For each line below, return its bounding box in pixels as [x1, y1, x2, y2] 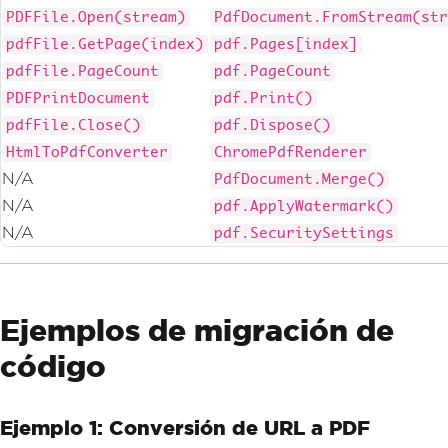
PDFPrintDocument [6, 90, 150, 106]
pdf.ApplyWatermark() [214, 198, 394, 214]
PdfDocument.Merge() [214, 171, 385, 187]
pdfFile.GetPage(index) [6, 36, 204, 52]
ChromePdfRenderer [214, 144, 367, 160]
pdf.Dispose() [214, 117, 331, 133]
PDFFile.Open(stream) [6, 9, 186, 25]
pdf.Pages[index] [214, 36, 358, 52]
